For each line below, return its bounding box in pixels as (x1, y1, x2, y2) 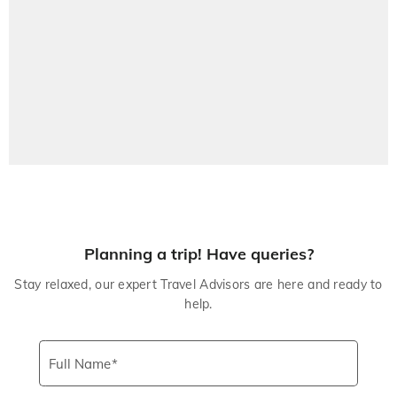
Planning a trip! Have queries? (83, 244, 314, 264)
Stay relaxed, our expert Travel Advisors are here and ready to (14, 276, 383, 292)
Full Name (48, 355, 111, 373)
